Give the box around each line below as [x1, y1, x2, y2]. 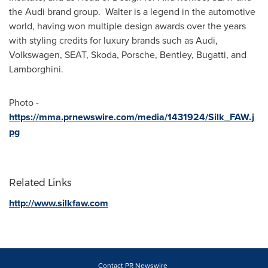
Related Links [9, 176, 71, 188]
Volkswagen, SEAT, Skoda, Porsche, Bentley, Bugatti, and [9, 47, 246, 61]
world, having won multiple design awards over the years [9, 19, 246, 32]
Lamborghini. [9, 62, 68, 75]
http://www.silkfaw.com [9, 196, 108, 210]
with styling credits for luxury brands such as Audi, [9, 33, 218, 47]
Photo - [9, 95, 39, 109]
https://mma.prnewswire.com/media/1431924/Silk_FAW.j [9, 109, 254, 124]
